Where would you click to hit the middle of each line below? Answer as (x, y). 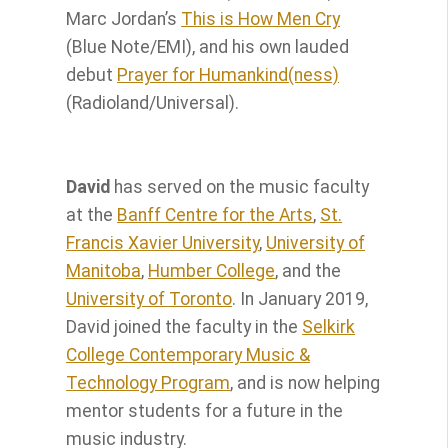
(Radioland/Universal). (153, 102)
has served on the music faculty (240, 186)
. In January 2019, (300, 298)
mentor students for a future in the (205, 410)
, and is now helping (305, 382)
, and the (308, 270)
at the (92, 214)
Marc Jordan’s (124, 18)
